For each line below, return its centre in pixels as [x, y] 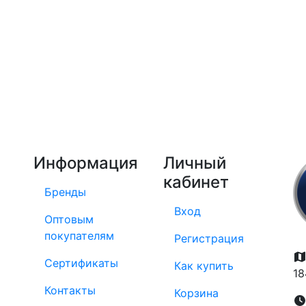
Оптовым [69, 219]
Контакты [70, 290]
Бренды [65, 192]
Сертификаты [81, 263]
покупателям [79, 236]
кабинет [196, 182]
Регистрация [209, 238]
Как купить [204, 266]
